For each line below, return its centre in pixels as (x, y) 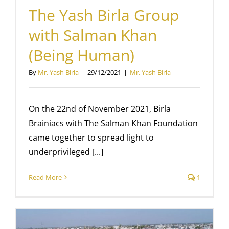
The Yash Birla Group (104, 15)
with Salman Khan (93, 35)
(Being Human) (82, 55)
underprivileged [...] (66, 152)
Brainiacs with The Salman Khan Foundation (113, 123)
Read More (45, 177)
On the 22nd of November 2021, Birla (100, 109)
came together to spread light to (91, 137)
